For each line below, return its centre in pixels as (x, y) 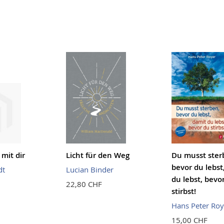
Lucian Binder (89, 169)
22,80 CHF (84, 184)
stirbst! (183, 191)
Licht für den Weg (97, 155)
